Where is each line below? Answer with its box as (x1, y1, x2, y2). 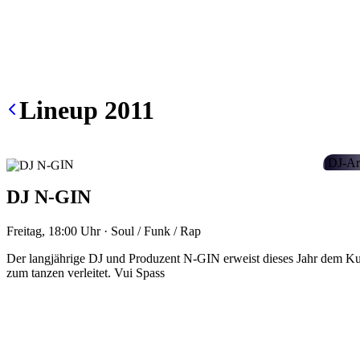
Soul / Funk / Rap (111, 223, 201, 238)
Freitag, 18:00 (6, 223, 77, 238)
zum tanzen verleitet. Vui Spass (6, 265, 165, 280)
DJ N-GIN (6, 186, 91, 207)
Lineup (19, 96, 98, 125)
